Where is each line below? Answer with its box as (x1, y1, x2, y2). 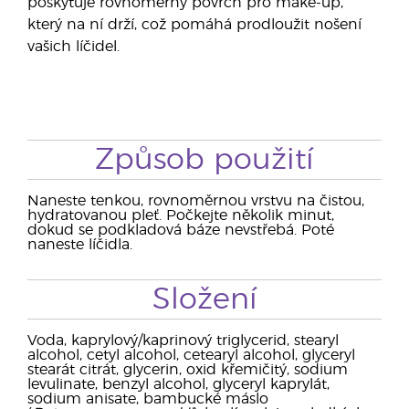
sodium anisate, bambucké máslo (27, 392, 268, 406)
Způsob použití (95, 145, 314, 174)
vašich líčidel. (27, 39, 120, 54)
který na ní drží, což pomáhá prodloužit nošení (27, 17, 362, 32)
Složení (152, 285, 257, 314)
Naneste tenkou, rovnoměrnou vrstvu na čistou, (27, 194, 364, 208)
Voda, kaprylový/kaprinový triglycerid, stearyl (27, 333, 339, 348)
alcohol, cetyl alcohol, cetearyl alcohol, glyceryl (27, 348, 355, 362)
